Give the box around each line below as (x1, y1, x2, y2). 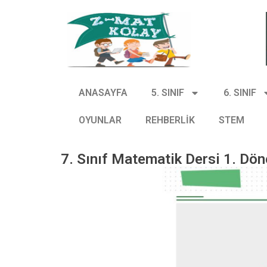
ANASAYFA (79, 86, 128, 98)
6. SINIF (223, 86, 256, 98)
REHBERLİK (145, 114, 195, 126)
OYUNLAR (79, 114, 122, 126)
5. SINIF (151, 86, 184, 98)
